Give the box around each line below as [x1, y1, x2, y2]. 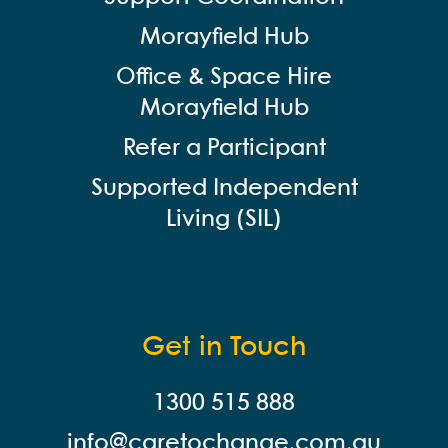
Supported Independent [90, 177, 358, 200]
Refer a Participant [122, 137, 326, 160]
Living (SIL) [166, 208, 282, 231]
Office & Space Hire [116, 66, 332, 89]
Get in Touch [142, 334, 306, 361]
